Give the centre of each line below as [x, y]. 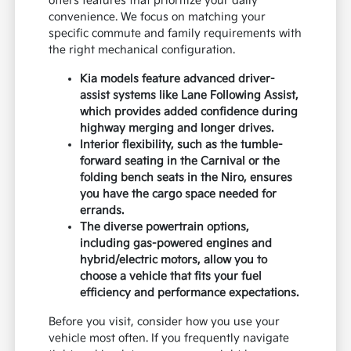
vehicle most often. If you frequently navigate [169, 338]
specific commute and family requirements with [175, 34]
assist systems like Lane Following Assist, [190, 96]
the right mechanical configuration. [142, 50]
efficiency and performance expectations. [190, 293]
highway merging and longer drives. [177, 128]
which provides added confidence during [189, 112]
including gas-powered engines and [176, 244]
